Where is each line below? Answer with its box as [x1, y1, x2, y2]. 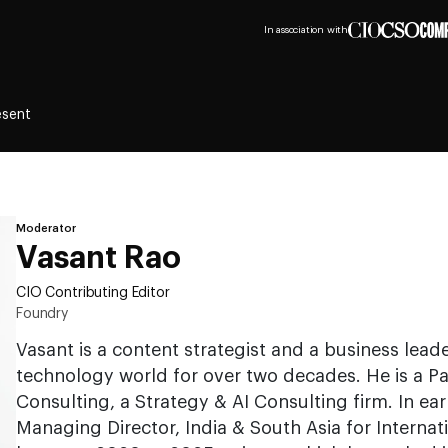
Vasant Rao [16, 243, 181, 274]
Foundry [16, 307, 69, 321]
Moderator [16, 223, 76, 234]
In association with [263, 25, 348, 35]
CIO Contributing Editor [16, 286, 170, 300]
